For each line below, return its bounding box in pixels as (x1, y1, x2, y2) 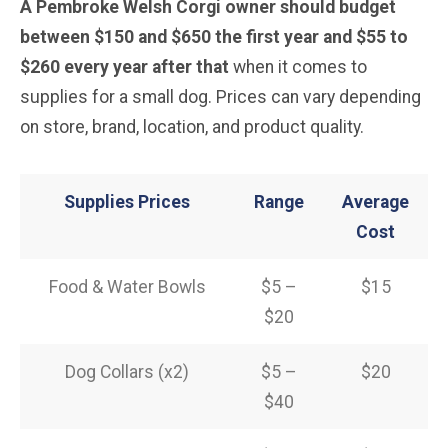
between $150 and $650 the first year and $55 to (20, 26, 408, 47)
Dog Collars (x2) (65, 361, 189, 382)
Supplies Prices (64, 191, 190, 212)
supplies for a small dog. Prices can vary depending (20, 86, 421, 107)
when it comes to (229, 56, 367, 77)
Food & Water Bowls (48, 276, 206, 297)
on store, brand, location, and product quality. (20, 116, 364, 137)
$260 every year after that (20, 56, 229, 77)
